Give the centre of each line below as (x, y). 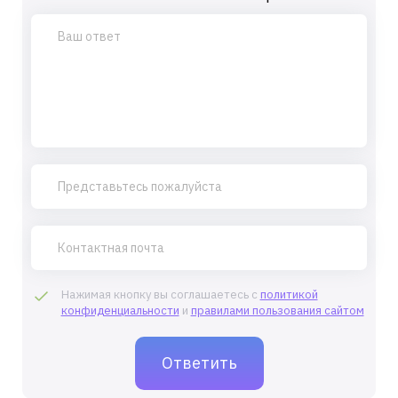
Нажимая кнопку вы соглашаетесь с (160, 295)
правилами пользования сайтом (277, 310)
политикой (289, 295)
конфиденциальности (120, 310)
